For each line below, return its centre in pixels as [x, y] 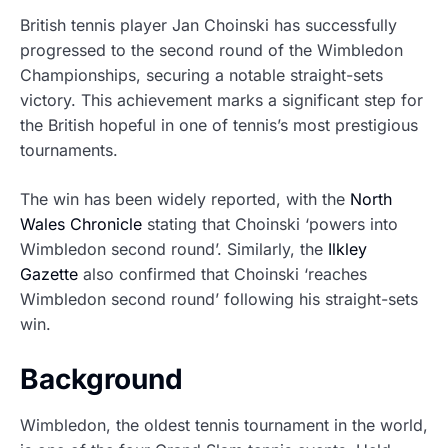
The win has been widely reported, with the [185, 199]
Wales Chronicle [81, 224]
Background [101, 379]
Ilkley [347, 249]
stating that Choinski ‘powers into [270, 224]
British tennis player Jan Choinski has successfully [208, 25]
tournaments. [69, 150]
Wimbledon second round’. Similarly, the [174, 249]
